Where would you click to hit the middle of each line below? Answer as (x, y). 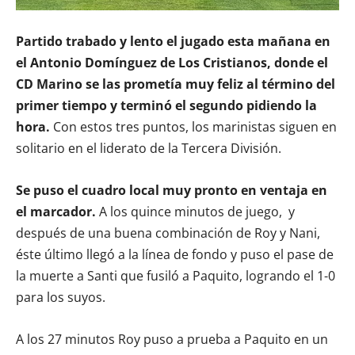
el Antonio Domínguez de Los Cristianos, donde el (172, 62)
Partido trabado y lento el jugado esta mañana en (173, 41)
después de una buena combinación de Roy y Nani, (168, 233)
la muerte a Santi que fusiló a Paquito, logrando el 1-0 (176, 275)
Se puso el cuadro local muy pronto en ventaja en (172, 190)
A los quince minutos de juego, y (195, 211)
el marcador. (56, 211)
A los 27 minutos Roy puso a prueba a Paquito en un (172, 339)
